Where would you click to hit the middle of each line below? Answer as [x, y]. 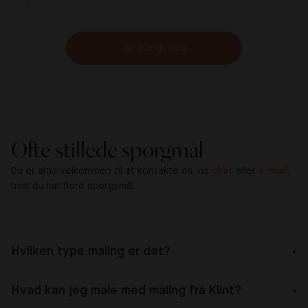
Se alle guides [154, 48]
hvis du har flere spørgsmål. [74, 187]
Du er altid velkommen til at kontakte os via [111, 172]
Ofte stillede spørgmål [107, 150]
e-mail [273, 172]
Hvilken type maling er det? [91, 252]
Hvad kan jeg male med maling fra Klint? [126, 291]
